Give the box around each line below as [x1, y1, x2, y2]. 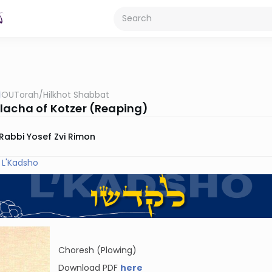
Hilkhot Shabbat [43, 89, 109, 101]
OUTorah [1, 89, 39, 101]
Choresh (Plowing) [58, 244, 137, 257]
